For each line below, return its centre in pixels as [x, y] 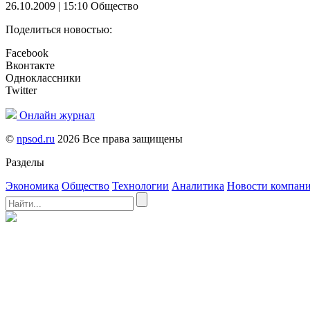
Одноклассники [43, 78]
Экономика [32, 186]
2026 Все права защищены [119, 139]
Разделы [25, 163]
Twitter [21, 91]
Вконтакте [30, 66]
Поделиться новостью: [59, 30]
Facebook [27, 53]
